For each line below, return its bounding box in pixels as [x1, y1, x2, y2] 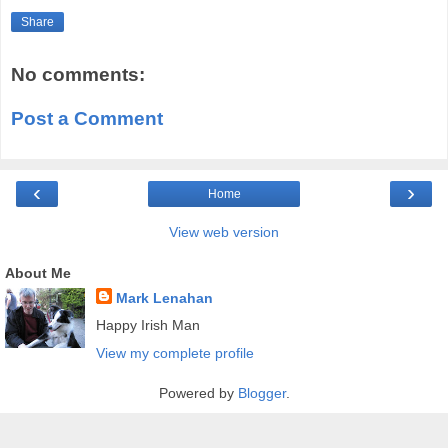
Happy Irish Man [95, 317, 200, 334]
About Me [5, 265, 71, 282]
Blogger [237, 384, 286, 401]
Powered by [158, 384, 238, 401]
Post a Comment [11, 107, 163, 129]
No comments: [11, 64, 145, 86]
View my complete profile [95, 344, 254, 361]
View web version [169, 224, 279, 241]
